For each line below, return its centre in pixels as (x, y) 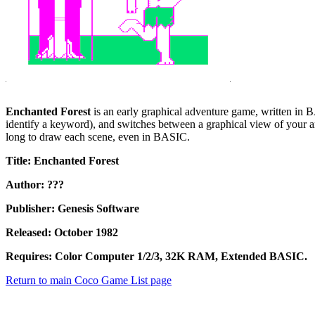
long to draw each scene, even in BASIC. (98, 137)
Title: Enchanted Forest (62, 161)
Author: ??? (35, 185)
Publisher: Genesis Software (72, 209)
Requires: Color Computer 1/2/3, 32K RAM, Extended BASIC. (156, 257)
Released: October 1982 (62, 233)
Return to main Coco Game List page (89, 281)
